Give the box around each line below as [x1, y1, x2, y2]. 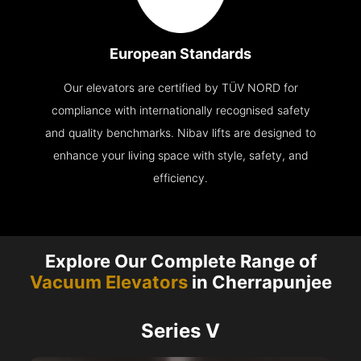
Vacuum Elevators [29, 272, 188, 293]
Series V [141, 319, 220, 343]
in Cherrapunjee [187, 272, 332, 293]
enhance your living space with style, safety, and [52, 148, 309, 163]
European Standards [110, 45, 251, 63]
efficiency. [153, 171, 208, 185]
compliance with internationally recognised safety [51, 103, 310, 118]
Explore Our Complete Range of [44, 251, 317, 272]
